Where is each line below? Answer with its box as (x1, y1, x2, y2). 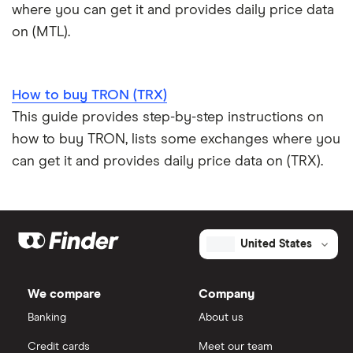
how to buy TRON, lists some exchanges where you (12, 132, 340, 147)
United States (240, 238, 313, 250)
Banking (28, 311, 66, 323)
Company (199, 287, 255, 300)
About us (199, 311, 243, 323)
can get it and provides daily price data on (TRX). (12, 154, 323, 169)
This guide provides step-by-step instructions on (12, 110, 324, 124)
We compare (28, 287, 101, 300)
